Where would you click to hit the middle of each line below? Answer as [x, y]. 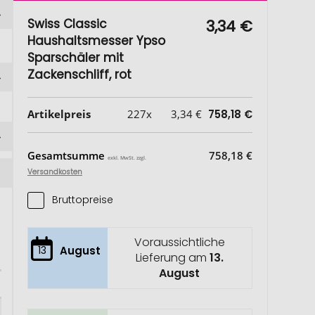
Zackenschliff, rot [79, 75]
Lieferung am [172, 258]
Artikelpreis [59, 114]
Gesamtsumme [67, 155]
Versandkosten [54, 172]
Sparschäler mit [75, 58]
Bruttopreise [82, 200]
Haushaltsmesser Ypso [96, 41]
